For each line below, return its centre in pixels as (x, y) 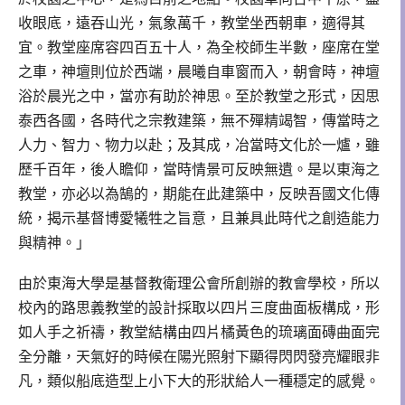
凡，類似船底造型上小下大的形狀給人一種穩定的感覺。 (199, 381)
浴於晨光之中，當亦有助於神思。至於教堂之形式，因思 (199, 96)
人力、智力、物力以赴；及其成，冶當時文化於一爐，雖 (199, 145)
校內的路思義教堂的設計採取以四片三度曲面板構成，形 (199, 308)
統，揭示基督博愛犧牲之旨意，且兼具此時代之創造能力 (199, 218)
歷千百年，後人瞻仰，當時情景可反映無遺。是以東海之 (199, 169)
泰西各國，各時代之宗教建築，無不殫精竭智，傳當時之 (199, 120)
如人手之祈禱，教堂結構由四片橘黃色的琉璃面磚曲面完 (199, 333)
